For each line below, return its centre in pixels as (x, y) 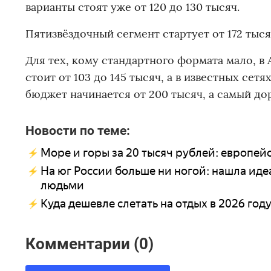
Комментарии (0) (90, 243)
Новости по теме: (78, 131)
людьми (62, 186)
